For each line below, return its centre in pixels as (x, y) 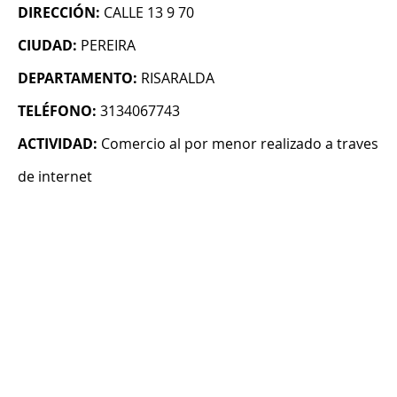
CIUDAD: (47, 46)
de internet (55, 177)
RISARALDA (178, 78)
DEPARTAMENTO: (78, 78)
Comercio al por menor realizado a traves (240, 144)
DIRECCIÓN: (59, 13)
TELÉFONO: (57, 111)
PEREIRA (108, 46)
